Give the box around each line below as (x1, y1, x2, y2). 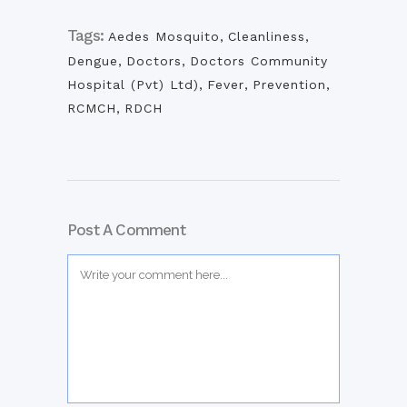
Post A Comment (67, 221, 185, 240)
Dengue (67, 54, 118, 69)
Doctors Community (190, 54, 328, 69)
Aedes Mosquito (108, 29, 220, 45)
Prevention (253, 77, 326, 93)
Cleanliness (228, 29, 305, 45)
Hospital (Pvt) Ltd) (67, 77, 199, 93)
